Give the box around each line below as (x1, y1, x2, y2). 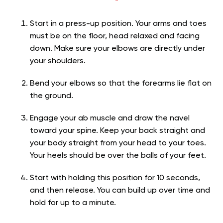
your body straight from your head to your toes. (30, 139, 206, 148)
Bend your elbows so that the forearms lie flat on (30, 80, 212, 88)
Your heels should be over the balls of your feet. (30, 152, 206, 160)
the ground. (30, 92, 73, 101)
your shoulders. (30, 57, 86, 66)
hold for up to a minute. (30, 199, 116, 208)
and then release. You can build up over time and (30, 187, 210, 195)
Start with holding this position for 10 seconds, (30, 174, 200, 183)
